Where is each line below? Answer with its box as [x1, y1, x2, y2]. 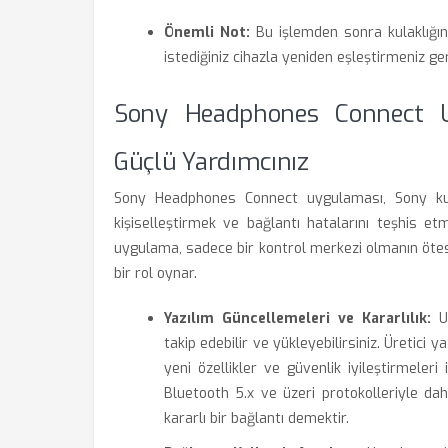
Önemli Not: [164, 23, 251, 42]
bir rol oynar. [114, 264, 197, 283]
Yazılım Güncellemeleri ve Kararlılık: [164, 309, 432, 328]
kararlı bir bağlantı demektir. [164, 409, 349, 428]
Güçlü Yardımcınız [114, 146, 309, 178]
